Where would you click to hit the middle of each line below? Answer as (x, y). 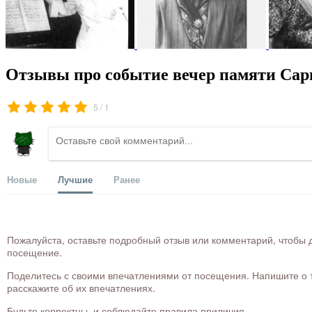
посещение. (34, 252)
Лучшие (75, 180)
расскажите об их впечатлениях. (81, 288)
